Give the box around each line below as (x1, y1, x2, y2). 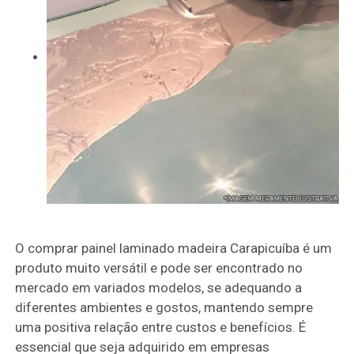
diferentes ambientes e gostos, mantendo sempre (15, 299, 314, 315)
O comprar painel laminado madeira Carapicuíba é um (15, 239, 333, 256)
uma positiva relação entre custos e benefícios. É (15, 318, 307, 335)
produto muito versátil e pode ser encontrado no (15, 259, 303, 276)
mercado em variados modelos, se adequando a (15, 279, 303, 296)
